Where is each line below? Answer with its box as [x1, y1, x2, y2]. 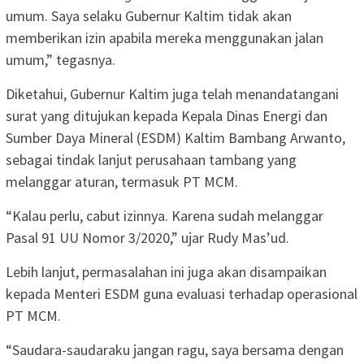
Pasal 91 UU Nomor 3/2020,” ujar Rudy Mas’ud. [6, 228, 289, 248]
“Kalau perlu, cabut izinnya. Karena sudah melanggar [6, 206, 323, 226]
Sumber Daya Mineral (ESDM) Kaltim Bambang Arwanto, [6, 128, 345, 148]
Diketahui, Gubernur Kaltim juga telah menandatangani [6, 84, 339, 104]
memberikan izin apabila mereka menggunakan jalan [6, 28, 323, 48]
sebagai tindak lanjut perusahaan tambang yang [6, 150, 297, 170]
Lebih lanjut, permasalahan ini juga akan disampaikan [6, 262, 327, 282]
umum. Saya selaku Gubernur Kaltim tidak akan [6, 6, 292, 26]
